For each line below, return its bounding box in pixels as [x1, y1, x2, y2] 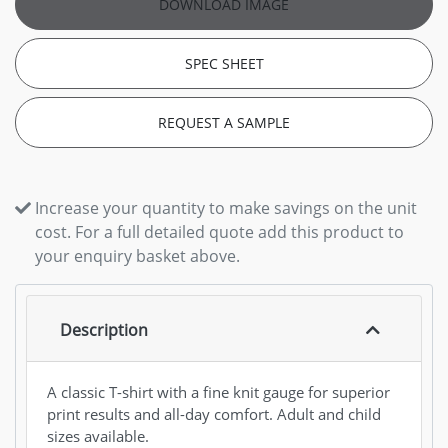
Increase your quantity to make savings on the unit [35, 197, 417, 219]
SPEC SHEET [184, 54, 264, 73]
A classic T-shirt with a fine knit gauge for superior [47, 382, 390, 403]
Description [60, 319, 148, 342]
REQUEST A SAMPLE [158, 113, 290, 132]
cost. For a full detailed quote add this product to [35, 221, 404, 243]
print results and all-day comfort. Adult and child [47, 404, 381, 425]
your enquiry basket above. [35, 245, 240, 267]
